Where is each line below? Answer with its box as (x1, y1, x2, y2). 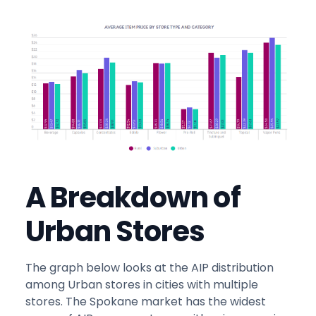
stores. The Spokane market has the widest (25, 293, 266, 310)
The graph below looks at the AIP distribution (25, 259, 274, 276)
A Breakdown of (25, 177, 241, 217)
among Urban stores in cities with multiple (25, 276, 258, 293)
